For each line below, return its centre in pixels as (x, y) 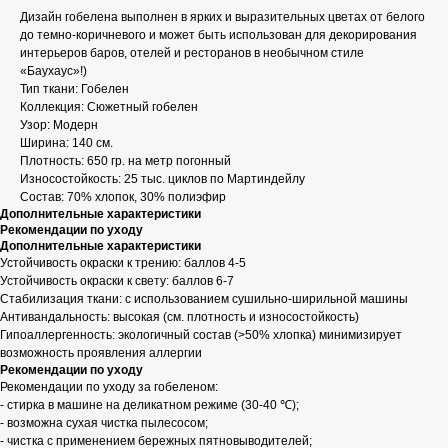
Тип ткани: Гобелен (74, 88)
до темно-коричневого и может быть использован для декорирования (218, 34)
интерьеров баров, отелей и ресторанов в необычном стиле (192, 52)
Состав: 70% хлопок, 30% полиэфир (123, 196)
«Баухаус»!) (53, 70)
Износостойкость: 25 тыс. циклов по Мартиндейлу (162, 178)
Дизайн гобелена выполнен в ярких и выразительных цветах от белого (222, 16)
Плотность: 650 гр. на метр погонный (125, 160)
